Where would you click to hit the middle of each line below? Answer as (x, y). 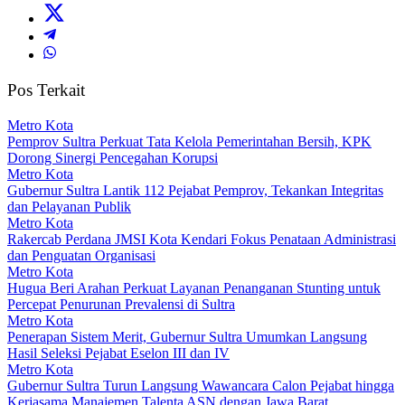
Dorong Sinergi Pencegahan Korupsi (113, 157)
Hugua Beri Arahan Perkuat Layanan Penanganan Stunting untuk (194, 287)
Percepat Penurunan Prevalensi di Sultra (121, 304)
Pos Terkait (46, 90)
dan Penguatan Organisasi (81, 255)
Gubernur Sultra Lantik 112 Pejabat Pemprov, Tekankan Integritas (195, 190)
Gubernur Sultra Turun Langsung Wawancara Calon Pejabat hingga (201, 385)
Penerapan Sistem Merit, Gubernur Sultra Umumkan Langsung (187, 336)
